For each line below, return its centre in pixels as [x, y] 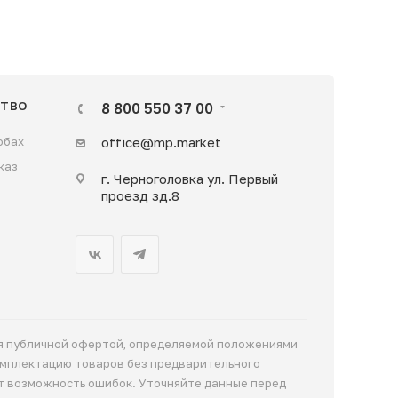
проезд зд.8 [140, 195]
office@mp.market [161, 142]
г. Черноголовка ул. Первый [189, 178]
